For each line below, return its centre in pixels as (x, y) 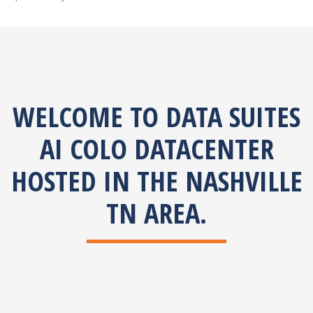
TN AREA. (156, 213)
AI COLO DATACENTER (156, 148)
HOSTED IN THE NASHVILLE (156, 181)
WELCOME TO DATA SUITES (156, 116)
